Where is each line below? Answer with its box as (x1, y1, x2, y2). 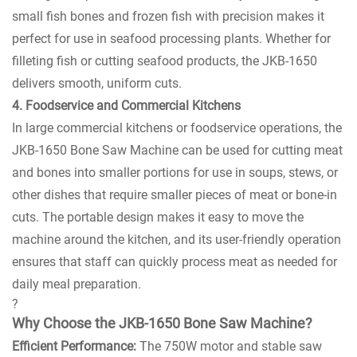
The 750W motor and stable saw (136, 338, 322, 354)
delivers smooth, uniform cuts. (12, 75, 182, 91)
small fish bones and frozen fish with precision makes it (12, 8, 324, 24)
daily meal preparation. (12, 276, 141, 292)
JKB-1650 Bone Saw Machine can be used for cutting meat (12, 142, 343, 158)
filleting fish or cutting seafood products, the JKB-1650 (12, 53, 317, 69)
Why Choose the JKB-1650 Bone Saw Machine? (12, 314, 312, 331)
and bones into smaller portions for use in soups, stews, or (12, 164, 338, 180)
